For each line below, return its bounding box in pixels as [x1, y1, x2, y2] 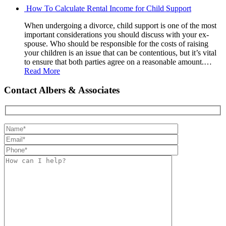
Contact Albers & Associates [4, 85, 120, 96]
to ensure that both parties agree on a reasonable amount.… [24, 57, 212, 66]
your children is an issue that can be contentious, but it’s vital [24, 48, 216, 57]
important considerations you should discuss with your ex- [24, 30, 209, 39]
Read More [24, 66, 60, 75]
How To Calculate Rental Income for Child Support [26, 4, 191, 13]
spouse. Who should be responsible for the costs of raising [24, 39, 208, 48]
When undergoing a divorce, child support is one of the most [24, 21, 216, 30]
